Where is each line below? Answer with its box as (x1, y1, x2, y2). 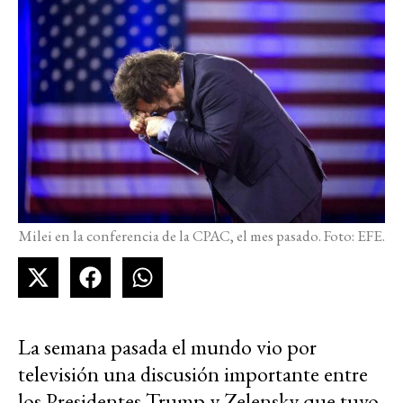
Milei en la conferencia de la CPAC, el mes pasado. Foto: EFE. (18, 226, 385, 246)
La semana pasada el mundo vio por (18, 333, 317, 362)
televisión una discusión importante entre (18, 360, 368, 389)
